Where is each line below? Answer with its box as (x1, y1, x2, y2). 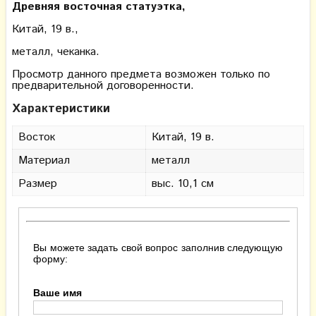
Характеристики (12, 99, 110, 117)
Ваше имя (33, 286, 82, 298)
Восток (18, 128, 55, 145)
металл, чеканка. (12, 43, 99, 60)
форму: (33, 253, 68, 265)
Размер (18, 175, 57, 192)
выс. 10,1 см (152, 175, 214, 192)
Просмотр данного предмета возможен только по (12, 66, 270, 83)
